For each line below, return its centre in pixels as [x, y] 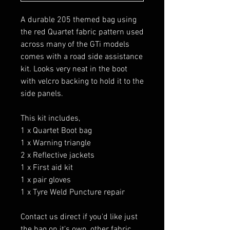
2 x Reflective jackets [57, 155]
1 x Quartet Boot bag [56, 131]
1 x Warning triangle [56, 143]
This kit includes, [50, 118]
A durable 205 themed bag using [79, 20]
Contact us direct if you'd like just [79, 217]
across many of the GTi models [75, 44]
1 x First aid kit [47, 168]
